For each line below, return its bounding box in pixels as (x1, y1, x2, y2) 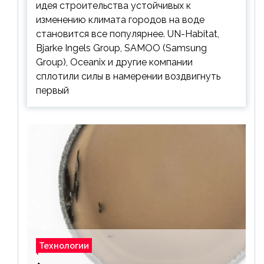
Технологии (39, 240, 89, 251)
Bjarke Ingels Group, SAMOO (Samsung (36, 42, 207, 54)
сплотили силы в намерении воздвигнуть (36, 71, 220, 82)
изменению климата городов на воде (36, 14, 204, 26)
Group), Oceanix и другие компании (36, 57, 193, 68)
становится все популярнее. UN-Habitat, (36, 28, 219, 40)
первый (36, 85, 69, 97)
